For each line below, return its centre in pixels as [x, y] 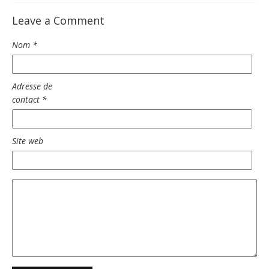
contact [27, 100]
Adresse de [32, 86]
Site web [28, 141]
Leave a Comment [58, 21]
